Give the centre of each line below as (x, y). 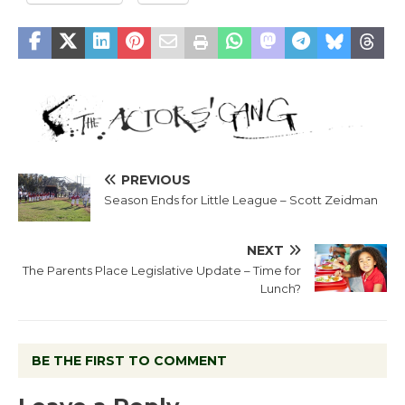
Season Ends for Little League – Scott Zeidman (241, 200)
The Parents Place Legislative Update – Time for (162, 271)
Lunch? (281, 289)
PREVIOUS (156, 180)
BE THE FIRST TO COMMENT (129, 361)
